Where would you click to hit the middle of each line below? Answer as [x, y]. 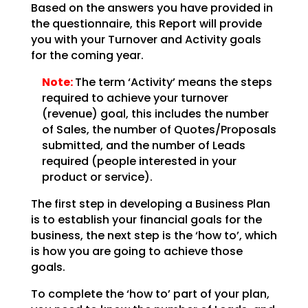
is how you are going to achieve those [136, 251]
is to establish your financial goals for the [146, 219]
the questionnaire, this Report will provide [146, 23]
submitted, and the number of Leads [143, 145]
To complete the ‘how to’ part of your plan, [150, 294]
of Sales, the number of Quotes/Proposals [159, 129]
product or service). [97, 177]
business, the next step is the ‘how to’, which [154, 235]
